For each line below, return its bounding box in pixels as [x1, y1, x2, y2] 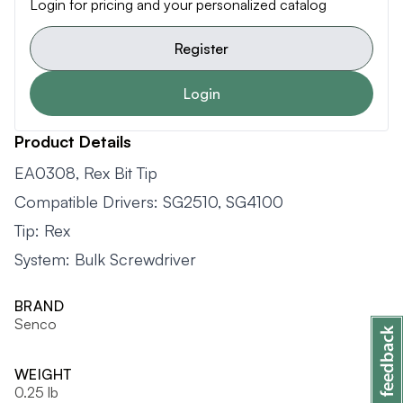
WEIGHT [14, 365, 72, 383]
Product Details [14, 131, 131, 151]
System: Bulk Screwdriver [14, 249, 196, 269]
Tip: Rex [14, 220, 70, 240]
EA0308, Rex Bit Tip [14, 163, 157, 183]
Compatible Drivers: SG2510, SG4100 [14, 192, 283, 211]
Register [175, 40, 228, 58]
